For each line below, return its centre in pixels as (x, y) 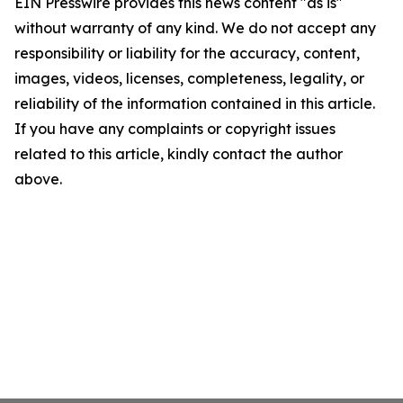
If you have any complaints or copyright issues (175, 129)
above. (38, 179)
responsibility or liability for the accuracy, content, (187, 53)
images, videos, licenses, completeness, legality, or (189, 78)
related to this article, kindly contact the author (179, 154)
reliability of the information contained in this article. (195, 103)
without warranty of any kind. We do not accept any (195, 28)
